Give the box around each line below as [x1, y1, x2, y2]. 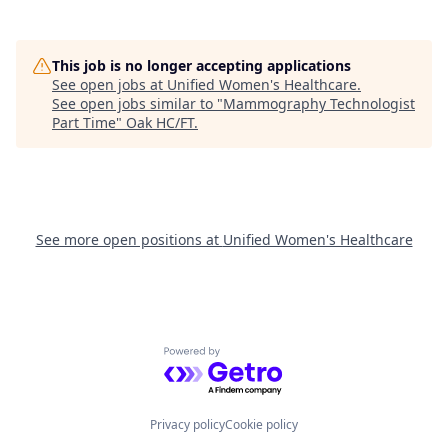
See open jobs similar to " [52, 94, 223, 113]
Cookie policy [225, 416, 298, 433]
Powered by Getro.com [163, 346, 338, 369]
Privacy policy [150, 416, 225, 433]
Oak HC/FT [126, 113, 194, 132]
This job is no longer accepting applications [52, 56, 351, 75]
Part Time [52, 113, 116, 132]
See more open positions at [35, 230, 223, 249]
